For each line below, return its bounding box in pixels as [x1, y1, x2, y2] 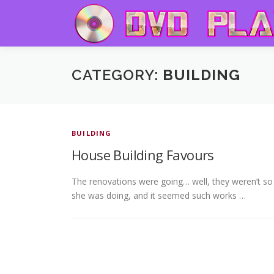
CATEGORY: [72, 66, 163, 84]
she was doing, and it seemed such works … [72, 190, 246, 202]
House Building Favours [72, 146, 214, 165]
